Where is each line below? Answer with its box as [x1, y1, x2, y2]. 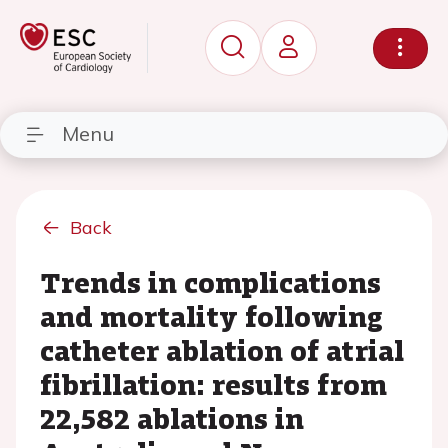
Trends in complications [40, 262, 381, 302]
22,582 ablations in [40, 398, 304, 438]
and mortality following [40, 296, 383, 336]
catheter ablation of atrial [40, 330, 404, 370]
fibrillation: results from [40, 364, 387, 404]
